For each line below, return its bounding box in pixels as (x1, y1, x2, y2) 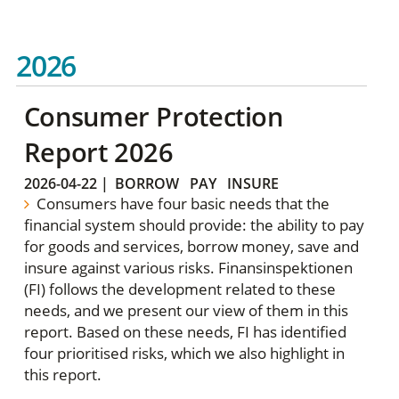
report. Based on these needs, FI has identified (23, 321, 346, 342)
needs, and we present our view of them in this (23, 299, 348, 321)
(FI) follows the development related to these (23, 278, 336, 299)
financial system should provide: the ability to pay (23, 214, 364, 235)
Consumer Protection (23, 99, 283, 134)
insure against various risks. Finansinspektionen (23, 256, 353, 278)
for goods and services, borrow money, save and (23, 235, 359, 256)
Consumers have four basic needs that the (33, 192, 330, 214)
